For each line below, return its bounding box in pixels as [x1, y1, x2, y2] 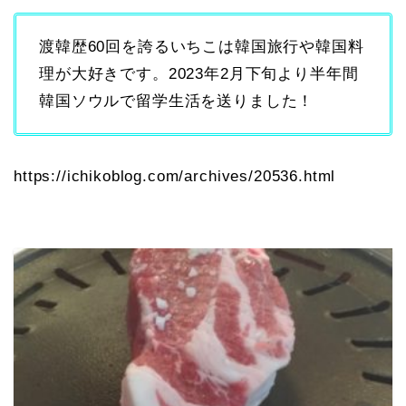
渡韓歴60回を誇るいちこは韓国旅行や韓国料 [39, 38, 364, 56]
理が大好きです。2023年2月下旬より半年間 [39, 65, 359, 83]
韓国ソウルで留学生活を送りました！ [39, 92, 314, 111]
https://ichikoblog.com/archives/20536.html [14, 168, 336, 186]
